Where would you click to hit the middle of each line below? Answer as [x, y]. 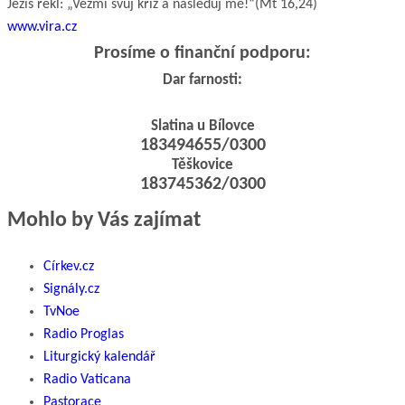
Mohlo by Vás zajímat [104, 220]
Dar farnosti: [202, 80]
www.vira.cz [42, 27]
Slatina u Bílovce [202, 126]
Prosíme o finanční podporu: [202, 53]
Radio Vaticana [87, 379]
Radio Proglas [84, 334]
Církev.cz [69, 266]
